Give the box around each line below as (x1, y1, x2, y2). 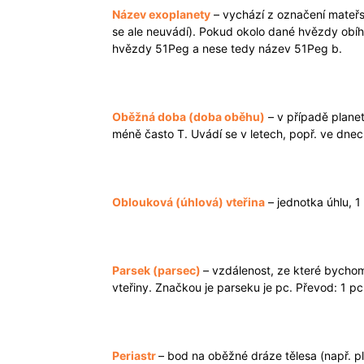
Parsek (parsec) (112, 263, 203, 277)
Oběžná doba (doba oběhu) (112, 110, 265, 123)
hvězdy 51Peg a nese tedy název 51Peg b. (112, 41, 342, 55)
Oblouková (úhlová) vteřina (112, 195, 265, 209)
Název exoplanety (112, 7, 210, 21)
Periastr (112, 349, 158, 362)
